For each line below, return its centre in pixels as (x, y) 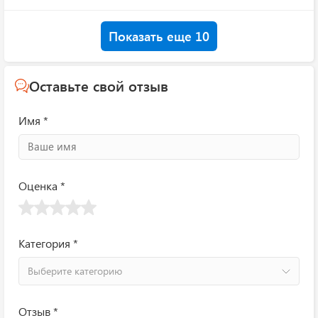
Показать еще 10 (159, 36)
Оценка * (42, 186)
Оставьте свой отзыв (99, 86)
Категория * (48, 243)
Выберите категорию (75, 271)
